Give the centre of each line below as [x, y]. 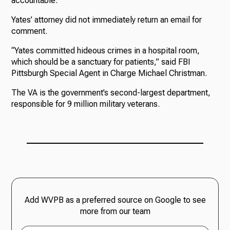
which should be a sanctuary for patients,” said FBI [101, 62]
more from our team [115, 212]
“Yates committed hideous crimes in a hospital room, [106, 51]
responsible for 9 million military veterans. [86, 104]
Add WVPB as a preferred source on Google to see [115, 200]
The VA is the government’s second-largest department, [111, 93]
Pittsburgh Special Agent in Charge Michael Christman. [109, 73]
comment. [30, 31]
